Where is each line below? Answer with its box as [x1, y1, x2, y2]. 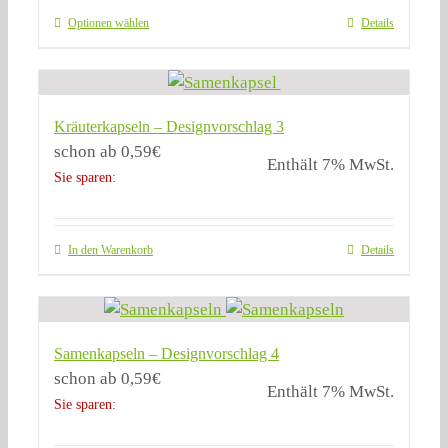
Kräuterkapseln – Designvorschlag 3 [54, 118, 284, 136]
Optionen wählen [68, 16, 149, 31]
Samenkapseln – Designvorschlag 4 [54, 345, 279, 363]
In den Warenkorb [68, 243, 153, 258]
